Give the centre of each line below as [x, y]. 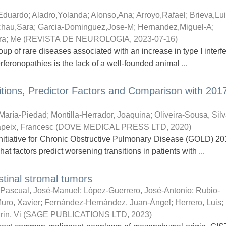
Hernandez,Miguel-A [175, 27]
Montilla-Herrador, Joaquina [100, 115]
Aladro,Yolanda [59, 15]
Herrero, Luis [198, 203]
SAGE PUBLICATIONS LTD [76, 215]
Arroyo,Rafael [161, 15]
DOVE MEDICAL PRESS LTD [112, 127]
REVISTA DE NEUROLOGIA [77, 39]
